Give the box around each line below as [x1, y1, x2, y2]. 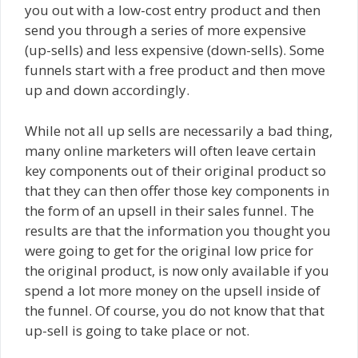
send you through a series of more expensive [25, 21, 306, 40]
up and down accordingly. [25, 81, 189, 100]
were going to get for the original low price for [25, 241, 313, 260]
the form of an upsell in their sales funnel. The [25, 201, 314, 220]
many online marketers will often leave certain [25, 141, 316, 160]
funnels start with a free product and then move [25, 61, 325, 80]
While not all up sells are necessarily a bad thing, [25, 121, 332, 140]
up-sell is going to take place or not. [25, 320, 249, 340]
